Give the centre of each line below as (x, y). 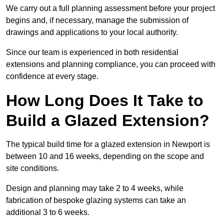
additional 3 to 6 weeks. (48, 212)
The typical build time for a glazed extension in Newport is (108, 144)
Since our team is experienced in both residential (92, 52)
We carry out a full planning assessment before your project (110, 8)
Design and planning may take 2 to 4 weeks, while (95, 188)
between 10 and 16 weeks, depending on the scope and (105, 156)
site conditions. (32, 168)
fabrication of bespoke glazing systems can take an (96, 200)
